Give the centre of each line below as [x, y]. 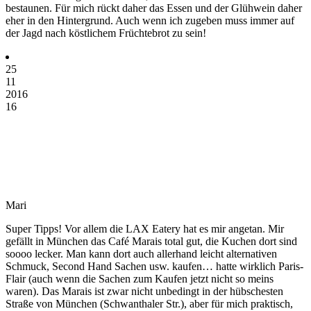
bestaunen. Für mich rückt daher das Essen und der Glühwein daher [154, 8]
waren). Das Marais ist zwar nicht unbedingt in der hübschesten [144, 291]
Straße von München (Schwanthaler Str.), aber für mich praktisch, [149, 303]
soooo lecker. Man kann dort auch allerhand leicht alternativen [141, 253]
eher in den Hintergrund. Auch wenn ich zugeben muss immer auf [150, 20]
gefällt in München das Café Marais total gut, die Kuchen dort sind [151, 241]
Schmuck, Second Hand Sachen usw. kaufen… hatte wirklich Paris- [154, 266]
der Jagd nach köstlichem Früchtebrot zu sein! [106, 33]
